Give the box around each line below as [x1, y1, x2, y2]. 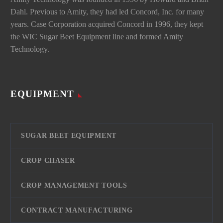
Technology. [10, 44, 49, 53]
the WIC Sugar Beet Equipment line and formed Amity [10, 32, 183, 41]
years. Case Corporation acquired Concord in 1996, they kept [10, 19, 203, 28]
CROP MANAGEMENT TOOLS [21, 182, 127, 190]
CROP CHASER [21, 157, 75, 165]
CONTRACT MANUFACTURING [21, 207, 133, 215]
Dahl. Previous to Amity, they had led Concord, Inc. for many [10, 7, 204, 16]
